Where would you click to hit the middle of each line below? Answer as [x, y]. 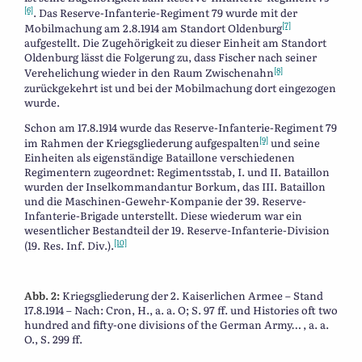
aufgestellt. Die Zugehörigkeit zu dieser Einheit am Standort [175, 43]
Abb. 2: [42, 296]
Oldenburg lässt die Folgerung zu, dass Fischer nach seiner [170, 57]
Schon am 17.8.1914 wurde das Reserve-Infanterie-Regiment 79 [181, 127]
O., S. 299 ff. [53, 339]
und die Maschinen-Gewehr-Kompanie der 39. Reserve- [165, 200]
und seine [294, 142]
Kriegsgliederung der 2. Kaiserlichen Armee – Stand [192, 296]
